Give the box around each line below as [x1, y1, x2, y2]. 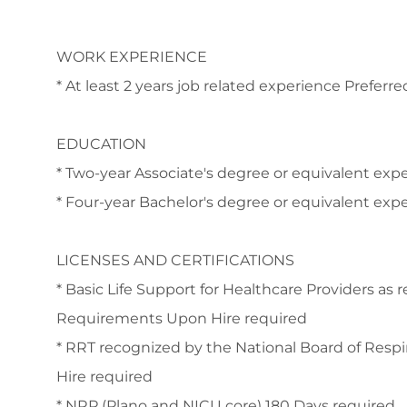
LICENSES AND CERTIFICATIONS [56, 252, 294, 270]
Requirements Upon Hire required [56, 310, 307, 328]
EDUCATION [56, 135, 146, 154]
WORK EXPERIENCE [56, 48, 207, 66]
